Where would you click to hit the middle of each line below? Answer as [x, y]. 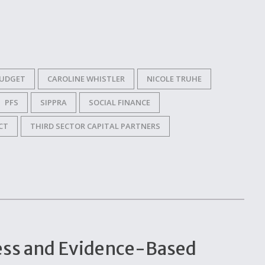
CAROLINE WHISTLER [86, 78]
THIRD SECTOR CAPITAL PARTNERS [95, 126]
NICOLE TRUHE [174, 78]
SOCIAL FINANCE [119, 102]
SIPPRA [54, 102]
